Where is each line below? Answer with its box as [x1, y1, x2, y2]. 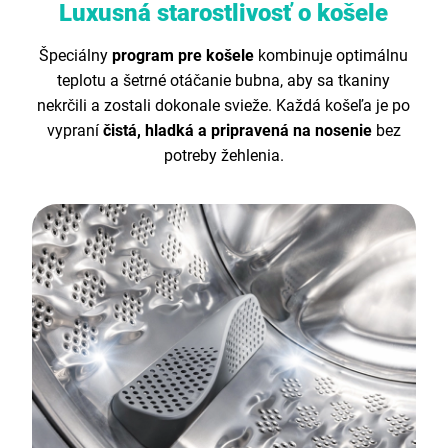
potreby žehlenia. [163, 145, 284, 165]
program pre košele [112, 45, 255, 65]
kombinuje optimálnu [254, 45, 409, 65]
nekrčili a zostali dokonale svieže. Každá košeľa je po [37, 95, 411, 115]
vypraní [46, 120, 103, 140]
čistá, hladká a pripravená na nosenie [102, 120, 376, 140]
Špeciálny [39, 45, 113, 65]
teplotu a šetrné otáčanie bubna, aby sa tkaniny [57, 70, 391, 90]
